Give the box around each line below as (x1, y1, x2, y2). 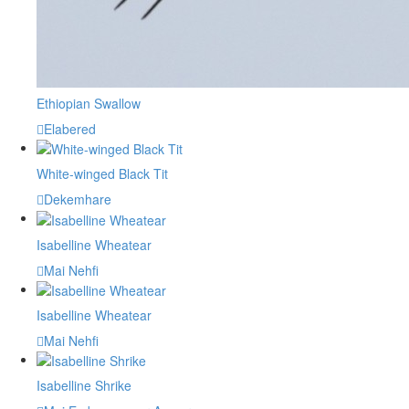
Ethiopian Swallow (37, 94, 141, 113)
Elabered (44, 120, 96, 139)
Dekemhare (44, 190, 111, 209)
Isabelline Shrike (37, 376, 131, 395)
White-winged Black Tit (37, 164, 168, 184)
